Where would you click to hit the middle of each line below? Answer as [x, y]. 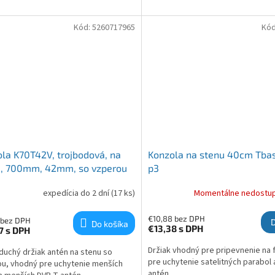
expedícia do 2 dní [77, 193]
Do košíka [110, 224]
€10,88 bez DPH [176, 219]
